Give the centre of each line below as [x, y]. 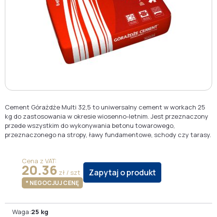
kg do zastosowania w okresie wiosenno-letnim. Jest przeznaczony [106, 116]
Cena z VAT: [39, 161]
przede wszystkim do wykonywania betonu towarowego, [90, 125]
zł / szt [69, 172]
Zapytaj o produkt [122, 172]
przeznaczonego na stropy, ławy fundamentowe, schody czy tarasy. [108, 135]
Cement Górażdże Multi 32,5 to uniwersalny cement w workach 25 [105, 107]
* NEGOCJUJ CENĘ [52, 183]
